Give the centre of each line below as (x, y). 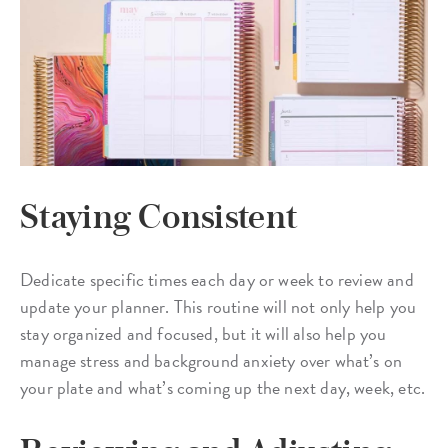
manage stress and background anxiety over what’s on (211, 361)
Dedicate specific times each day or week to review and (217, 280)
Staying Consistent (159, 216)
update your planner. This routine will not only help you (218, 307)
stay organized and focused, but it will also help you (203, 334)
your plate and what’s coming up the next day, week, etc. (223, 388)
